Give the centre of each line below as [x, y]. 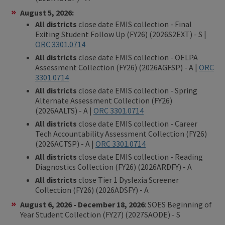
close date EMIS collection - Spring [137, 90]
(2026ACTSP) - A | [65, 143]
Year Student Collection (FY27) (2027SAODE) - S [100, 214]
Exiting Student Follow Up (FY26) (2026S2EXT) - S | [121, 34]
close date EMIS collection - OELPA [137, 57]
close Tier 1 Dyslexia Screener [128, 180]
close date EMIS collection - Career [137, 123]
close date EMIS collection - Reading [140, 156]
